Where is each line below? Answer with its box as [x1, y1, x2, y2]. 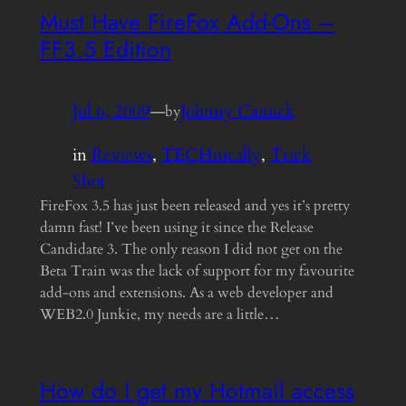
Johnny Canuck [179, 99, 295, 123]
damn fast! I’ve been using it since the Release [39, 217, 314, 237]
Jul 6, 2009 [72, 99, 150, 123]
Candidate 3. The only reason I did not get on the [39, 238, 343, 259]
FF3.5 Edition [39, 32, 171, 65]
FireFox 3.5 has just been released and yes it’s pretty [39, 195, 350, 216]
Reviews [91, 142, 152, 167]
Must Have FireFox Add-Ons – [39, 5, 335, 38]
